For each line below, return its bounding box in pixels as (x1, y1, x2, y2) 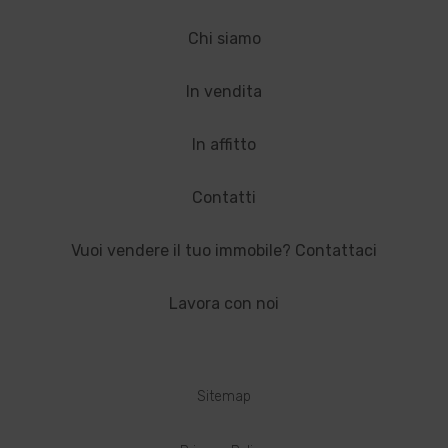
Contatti (192, 188, 256, 207)
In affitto (192, 135, 256, 154)
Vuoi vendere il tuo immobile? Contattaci (71, 241, 377, 260)
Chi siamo (187, 29, 261, 48)
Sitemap (197, 388, 251, 405)
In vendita (186, 82, 262, 101)
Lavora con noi (169, 294, 279, 313)
